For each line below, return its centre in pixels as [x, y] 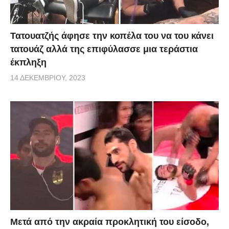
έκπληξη [28, 63]
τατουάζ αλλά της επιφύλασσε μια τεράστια [104, 49]
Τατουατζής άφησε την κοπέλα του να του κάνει [112, 36]
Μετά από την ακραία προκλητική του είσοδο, [110, 222]
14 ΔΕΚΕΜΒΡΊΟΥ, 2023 [48, 78]
